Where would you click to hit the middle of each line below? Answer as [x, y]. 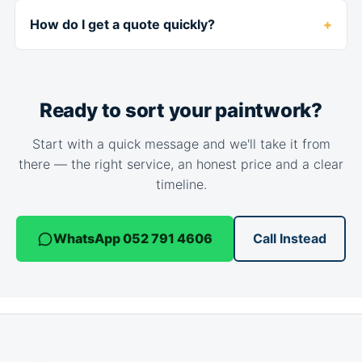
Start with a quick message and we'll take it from [181, 144]
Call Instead [290, 238]
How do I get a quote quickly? [122, 24]
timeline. [181, 184]
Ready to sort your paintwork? [181, 110]
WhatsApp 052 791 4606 [133, 238]
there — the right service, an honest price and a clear [181, 164]
